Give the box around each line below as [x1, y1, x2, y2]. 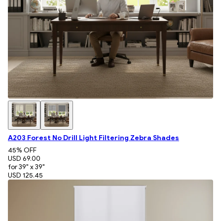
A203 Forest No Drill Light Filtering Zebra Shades [8, 133, 179, 142]
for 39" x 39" [8, 162, 45, 171]
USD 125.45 [8, 171, 43, 180]
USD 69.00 [8, 154, 40, 163]
